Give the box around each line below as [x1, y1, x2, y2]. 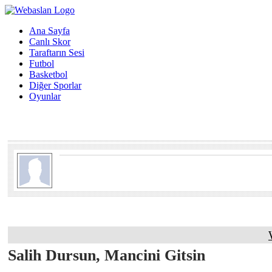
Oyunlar [29, 91, 61, 101]
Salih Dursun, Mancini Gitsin [8, 246, 205, 264]
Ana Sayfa [29, 25, 70, 36]
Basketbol [29, 69, 67, 80]
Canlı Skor [29, 36, 70, 47]
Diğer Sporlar [29, 80, 81, 90]
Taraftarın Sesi [29, 47, 84, 58]
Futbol [29, 58, 54, 69]
